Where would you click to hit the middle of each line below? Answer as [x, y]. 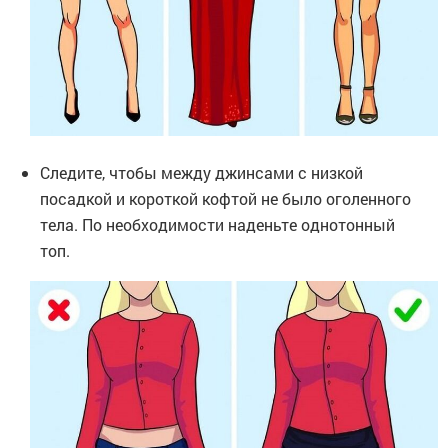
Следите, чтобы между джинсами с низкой [201, 172]
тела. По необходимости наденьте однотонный [217, 224]
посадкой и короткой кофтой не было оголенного [225, 198]
